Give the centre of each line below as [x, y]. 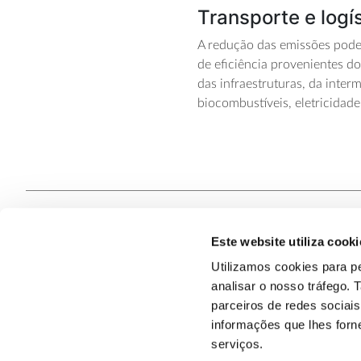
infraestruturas [261, 84]
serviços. [237, 344]
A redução [228, 46]
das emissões [294, 46]
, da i [316, 84]
